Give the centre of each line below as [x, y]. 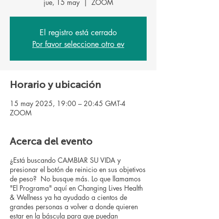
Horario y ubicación [55, 85]
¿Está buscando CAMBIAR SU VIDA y [65, 160]
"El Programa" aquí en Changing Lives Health [76, 188]
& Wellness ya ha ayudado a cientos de [68, 197]
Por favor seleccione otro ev [78, 44]
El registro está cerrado [78, 33]
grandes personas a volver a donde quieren [74, 207]
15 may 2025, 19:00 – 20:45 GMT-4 [68, 103]
